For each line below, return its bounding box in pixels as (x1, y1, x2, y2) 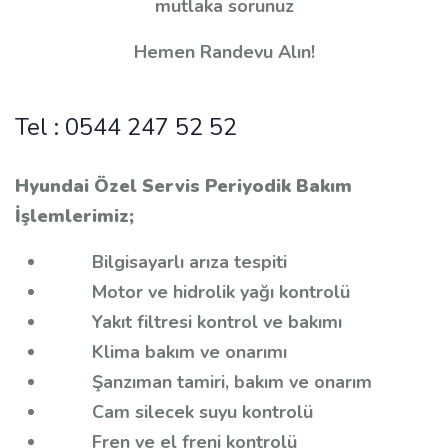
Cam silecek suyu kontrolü (47, 400, 313, 425)
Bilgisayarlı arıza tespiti (47, 250, 287, 275)
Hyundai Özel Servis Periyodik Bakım (15, 174, 352, 199)
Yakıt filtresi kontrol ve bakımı (47, 310, 342, 335)
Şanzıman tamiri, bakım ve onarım (47, 370, 372, 395)
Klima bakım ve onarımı (47, 340, 287, 365)
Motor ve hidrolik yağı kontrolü (47, 280, 350, 305)
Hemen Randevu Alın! (133, 40, 315, 65)
